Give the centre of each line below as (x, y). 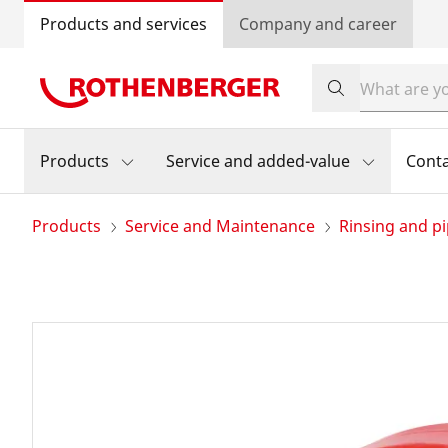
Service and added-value (258, 161)
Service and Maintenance (220, 226)
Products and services (123, 24)
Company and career (318, 24)
